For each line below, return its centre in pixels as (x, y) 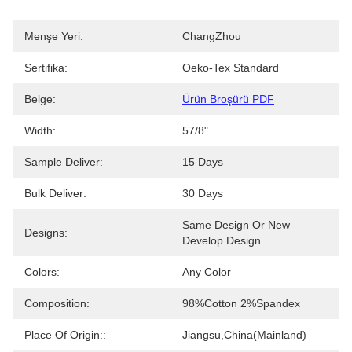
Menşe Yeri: (54, 36)
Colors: (42, 272)
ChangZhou (212, 36)
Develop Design (222, 240)
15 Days (203, 162)
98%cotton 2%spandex (241, 303)
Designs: (46, 233)
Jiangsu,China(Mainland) (244, 335)
